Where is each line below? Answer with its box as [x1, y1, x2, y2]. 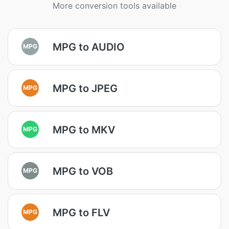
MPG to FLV [53, 206, 110, 219]
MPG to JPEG [53, 82, 118, 95]
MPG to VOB [53, 165, 113, 177]
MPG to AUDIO [53, 40, 125, 53]
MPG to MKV [53, 123, 115, 136]
